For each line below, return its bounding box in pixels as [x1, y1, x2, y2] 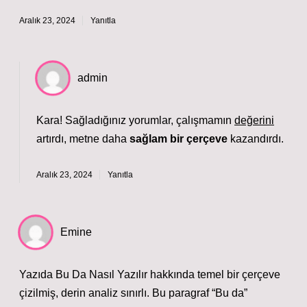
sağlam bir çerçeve [130, 133, 228, 145]
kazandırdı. [228, 133, 284, 145]
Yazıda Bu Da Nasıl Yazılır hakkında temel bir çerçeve [19, 269, 280, 280]
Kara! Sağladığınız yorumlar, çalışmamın [36, 114, 234, 126]
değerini [234, 114, 274, 126]
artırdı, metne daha [36, 133, 130, 145]
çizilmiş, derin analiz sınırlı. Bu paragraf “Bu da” [19, 287, 247, 299]
